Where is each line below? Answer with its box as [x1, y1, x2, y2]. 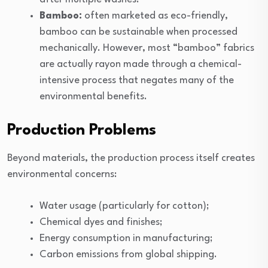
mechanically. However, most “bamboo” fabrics [39, 42, 254, 53]
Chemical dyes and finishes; [39, 217, 163, 227]
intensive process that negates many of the [39, 75, 234, 86]
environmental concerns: [7, 169, 117, 179]
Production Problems [7, 122, 156, 138]
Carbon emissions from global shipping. [39, 249, 217, 260]
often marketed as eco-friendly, [82, 10, 228, 21]
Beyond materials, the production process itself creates [7, 153, 255, 163]
